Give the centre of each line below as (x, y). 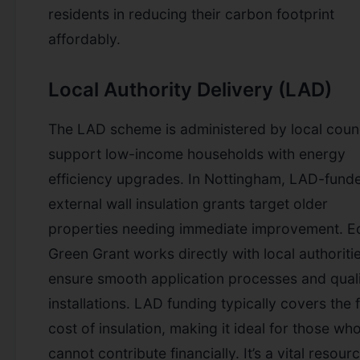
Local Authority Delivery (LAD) (190, 89)
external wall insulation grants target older (188, 203)
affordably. (84, 39)
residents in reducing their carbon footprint (191, 14)
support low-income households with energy (197, 153)
